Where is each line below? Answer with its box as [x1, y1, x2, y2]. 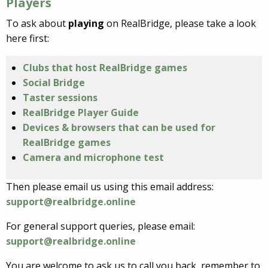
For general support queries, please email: [6, 220, 195, 233]
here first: [6, 32, 49, 45]
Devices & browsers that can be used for [23, 121, 215, 135]
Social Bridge [23, 76, 85, 90]
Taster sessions [23, 91, 98, 105]
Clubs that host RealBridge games [23, 61, 187, 75]
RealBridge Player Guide [23, 106, 139, 120]
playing [68, 17, 106, 31]
